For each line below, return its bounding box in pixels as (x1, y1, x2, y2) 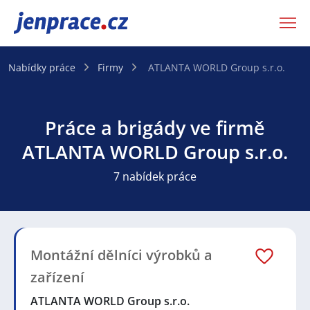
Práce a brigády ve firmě (45, 114, 265, 140)
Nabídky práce (8, 60, 75, 74)
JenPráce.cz (14, 13, 86, 33)
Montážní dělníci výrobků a (30, 245, 212, 264)
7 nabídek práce (113, 168, 197, 184)
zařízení (30, 267, 84, 286)
